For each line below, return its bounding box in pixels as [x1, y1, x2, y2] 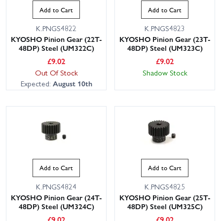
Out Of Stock [35, 67, 78, 78]
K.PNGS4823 [145, 23, 185, 34]
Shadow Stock [142, 67, 187, 78]
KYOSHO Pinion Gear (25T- [119, 191, 211, 203]
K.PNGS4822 [36, 23, 76, 34]
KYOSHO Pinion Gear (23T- [119, 34, 211, 45]
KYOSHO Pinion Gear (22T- [10, 34, 102, 45]
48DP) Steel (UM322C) [18, 42, 94, 54]
